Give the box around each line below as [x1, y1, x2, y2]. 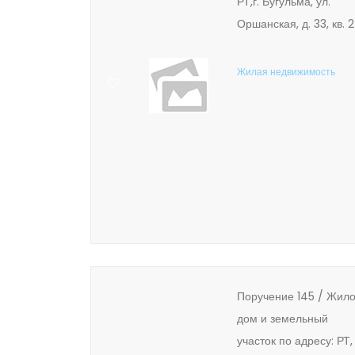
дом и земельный [237, 311, 328, 326]
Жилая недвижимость [237, 65, 335, 78]
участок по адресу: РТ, [237, 333, 353, 349]
